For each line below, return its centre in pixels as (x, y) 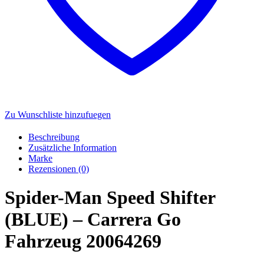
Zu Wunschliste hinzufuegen (58, 114)
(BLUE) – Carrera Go (93, 220)
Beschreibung (54, 137)
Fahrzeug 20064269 (83, 241)
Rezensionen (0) (59, 169)
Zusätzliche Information (72, 147)
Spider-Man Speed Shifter (110, 198)
